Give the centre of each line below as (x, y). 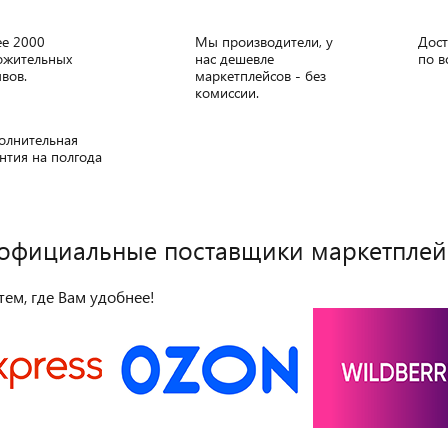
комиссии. (227, 92)
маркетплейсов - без (260, 75)
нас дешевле (234, 58)
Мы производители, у (264, 41)
